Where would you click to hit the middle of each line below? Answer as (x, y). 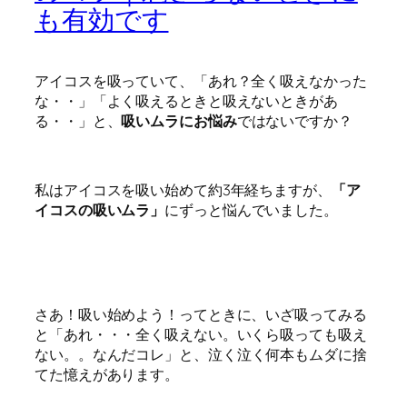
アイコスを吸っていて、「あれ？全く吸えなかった (201, 80)
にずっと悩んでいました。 (251, 210)
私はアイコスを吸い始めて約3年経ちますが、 (183, 190)
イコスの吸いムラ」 (100, 210)
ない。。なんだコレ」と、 (121, 355)
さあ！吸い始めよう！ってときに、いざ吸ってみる (201, 315)
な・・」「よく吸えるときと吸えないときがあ (186, 100)
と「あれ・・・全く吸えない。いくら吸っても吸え (201, 335)
